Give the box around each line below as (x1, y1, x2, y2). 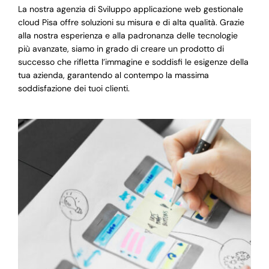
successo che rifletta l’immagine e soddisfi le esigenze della (17, 56, 249, 68)
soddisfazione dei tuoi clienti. (17, 83, 130, 94)
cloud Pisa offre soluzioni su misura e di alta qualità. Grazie (17, 17, 244, 28)
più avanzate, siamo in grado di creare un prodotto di (17, 43, 224, 55)
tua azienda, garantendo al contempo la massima (17, 70, 209, 81)
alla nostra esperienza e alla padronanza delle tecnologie (17, 30, 238, 41)
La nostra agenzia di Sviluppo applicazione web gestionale (17, 4, 243, 15)
